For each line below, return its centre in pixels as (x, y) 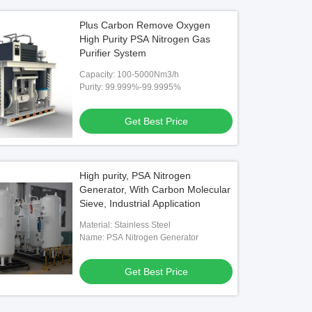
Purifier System (113, 53)
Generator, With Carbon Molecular (155, 189)
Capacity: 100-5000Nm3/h (130, 75)
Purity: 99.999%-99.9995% (131, 87)
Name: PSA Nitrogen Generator (139, 237)
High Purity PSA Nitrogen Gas (145, 39)
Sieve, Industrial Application (140, 203)
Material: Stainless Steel (125, 225)
